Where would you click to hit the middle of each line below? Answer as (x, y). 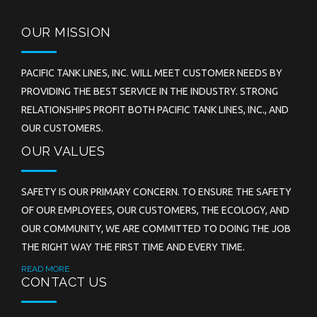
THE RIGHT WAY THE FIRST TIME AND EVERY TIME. (133, 247)
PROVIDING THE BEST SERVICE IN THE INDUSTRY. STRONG (150, 91)
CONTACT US (64, 282)
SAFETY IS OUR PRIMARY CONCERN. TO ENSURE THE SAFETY (156, 192)
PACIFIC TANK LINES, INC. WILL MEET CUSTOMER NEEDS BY (152, 73)
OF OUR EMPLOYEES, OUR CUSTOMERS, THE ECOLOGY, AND (155, 210)
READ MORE (45, 269)
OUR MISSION (66, 32)
